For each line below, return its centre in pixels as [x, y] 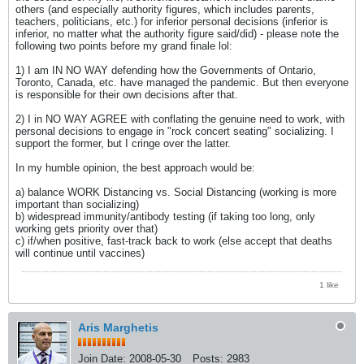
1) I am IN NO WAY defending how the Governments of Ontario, [166, 71]
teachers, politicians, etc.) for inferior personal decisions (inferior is [172, 22]
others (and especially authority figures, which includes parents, [165, 10]
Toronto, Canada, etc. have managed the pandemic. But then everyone [182, 83]
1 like [329, 284]
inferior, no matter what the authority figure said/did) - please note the [177, 34]
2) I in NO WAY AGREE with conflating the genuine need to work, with [180, 119]
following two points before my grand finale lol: [124, 46]
